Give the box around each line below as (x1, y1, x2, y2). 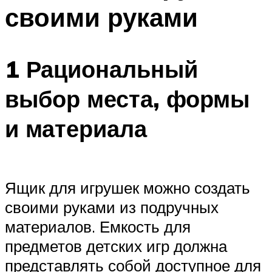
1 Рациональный (5, 53, 198, 84)
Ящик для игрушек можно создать (5, 178, 250, 198)
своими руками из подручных (5, 197, 219, 217)
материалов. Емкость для (5, 217, 191, 237)
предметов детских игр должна (5, 236, 227, 256)
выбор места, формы (5, 83, 250, 114)
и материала (5, 113, 147, 143)
